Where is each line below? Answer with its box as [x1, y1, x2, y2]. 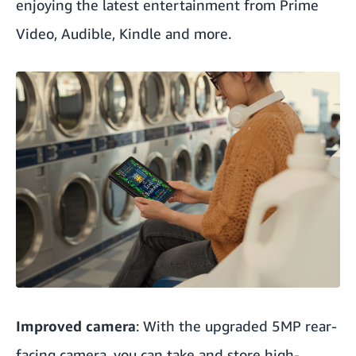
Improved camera [16, 316, 136, 335]
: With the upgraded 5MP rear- [136, 316, 337, 335]
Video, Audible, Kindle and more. [16, 24, 231, 42]
